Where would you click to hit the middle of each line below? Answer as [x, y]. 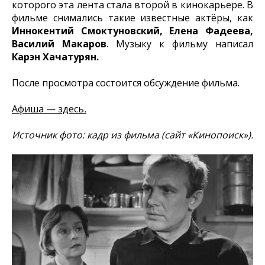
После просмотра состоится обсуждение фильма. [126, 83]
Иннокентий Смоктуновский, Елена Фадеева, [132, 30]
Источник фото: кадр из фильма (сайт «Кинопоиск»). [132, 135]
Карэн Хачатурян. [55, 56]
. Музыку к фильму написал [180, 43]
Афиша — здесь [48, 109]
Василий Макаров [59, 43]
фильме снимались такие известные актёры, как [132, 17]
